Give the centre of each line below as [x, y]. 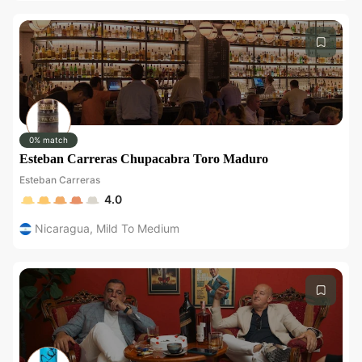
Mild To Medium [138, 228]
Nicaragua [62, 228]
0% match [48, 140]
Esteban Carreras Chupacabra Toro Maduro [144, 159]
